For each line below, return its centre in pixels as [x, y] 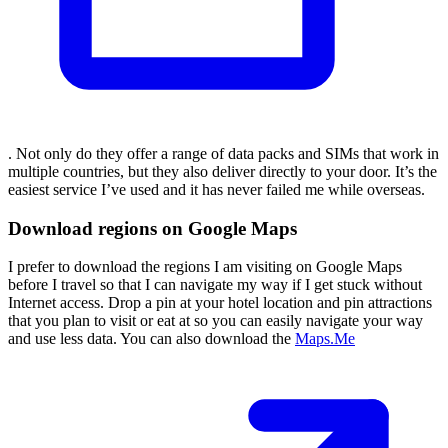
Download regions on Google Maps [152, 228]
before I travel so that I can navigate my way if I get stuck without [215, 285]
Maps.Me [325, 339]
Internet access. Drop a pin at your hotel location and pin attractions [220, 303]
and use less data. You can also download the [151, 339]
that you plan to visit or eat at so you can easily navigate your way [215, 321]
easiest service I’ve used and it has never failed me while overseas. [216, 189]
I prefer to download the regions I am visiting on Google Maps [205, 267]
